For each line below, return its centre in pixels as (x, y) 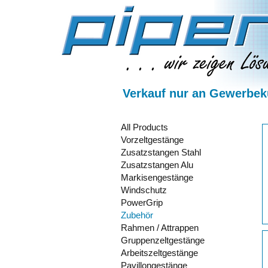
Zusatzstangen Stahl (161, 153)
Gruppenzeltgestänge (163, 240)
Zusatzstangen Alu (157, 165)
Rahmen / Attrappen (160, 228)
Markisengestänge (157, 178)
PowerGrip (142, 203)
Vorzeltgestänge (152, 140)
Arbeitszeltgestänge (159, 253)
